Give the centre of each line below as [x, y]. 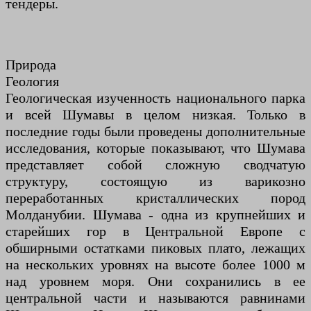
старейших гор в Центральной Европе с [155, 232]
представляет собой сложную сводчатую [155, 165]
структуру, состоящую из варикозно [155, 182]
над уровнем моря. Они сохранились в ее [155, 281]
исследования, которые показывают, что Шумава [155, 148]
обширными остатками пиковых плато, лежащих [155, 248]
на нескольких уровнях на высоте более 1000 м [155, 265]
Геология [32, 82]
